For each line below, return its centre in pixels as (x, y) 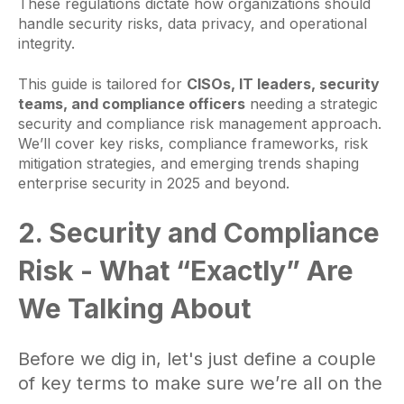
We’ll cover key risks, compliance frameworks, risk (193, 143)
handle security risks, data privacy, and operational (193, 24)
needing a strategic (312, 103)
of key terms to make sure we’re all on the (200, 384)
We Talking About (134, 309)
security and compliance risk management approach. (200, 123)
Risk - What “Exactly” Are (186, 271)
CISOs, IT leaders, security (283, 83)
